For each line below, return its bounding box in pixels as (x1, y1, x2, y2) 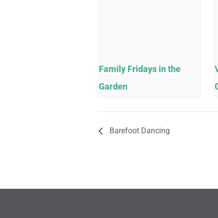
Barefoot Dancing (108, 126, 170, 136)
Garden (99, 81, 127, 91)
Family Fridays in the (99, 63, 181, 74)
